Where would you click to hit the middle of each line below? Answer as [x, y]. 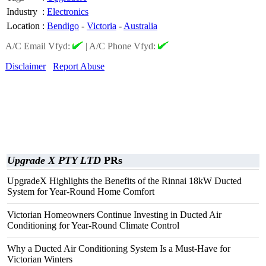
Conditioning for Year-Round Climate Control [93, 225]
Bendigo [63, 26]
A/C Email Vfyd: [39, 46]
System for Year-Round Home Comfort [81, 191]
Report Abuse [79, 66]
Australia [140, 26]
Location [23, 26]
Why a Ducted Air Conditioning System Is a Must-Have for [119, 248]
